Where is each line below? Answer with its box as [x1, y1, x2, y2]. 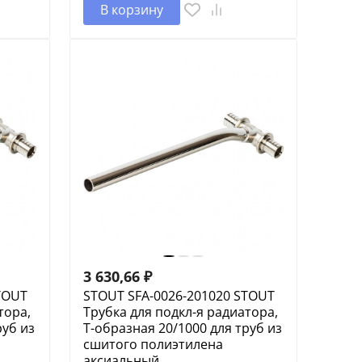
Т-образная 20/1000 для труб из [82, 318, 282, 337]
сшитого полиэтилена [82, 335, 223, 353]
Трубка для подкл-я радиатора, [82, 302, 278, 321]
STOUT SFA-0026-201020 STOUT [82, 286, 275, 305]
